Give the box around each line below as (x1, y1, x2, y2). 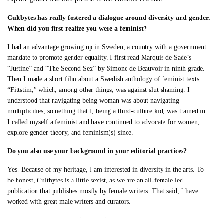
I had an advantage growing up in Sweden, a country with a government (7, 43, 207, 51)
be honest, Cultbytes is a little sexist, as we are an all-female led (7, 177, 183, 184)
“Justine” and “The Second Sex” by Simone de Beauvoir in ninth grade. (7, 65, 205, 73)
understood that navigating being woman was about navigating (7, 97, 180, 105)
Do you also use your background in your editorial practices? (7, 147, 187, 155)
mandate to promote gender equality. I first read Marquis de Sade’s (7, 54, 192, 62)
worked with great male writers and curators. (7, 198, 131, 206)
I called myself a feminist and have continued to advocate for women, (7, 118, 200, 126)
